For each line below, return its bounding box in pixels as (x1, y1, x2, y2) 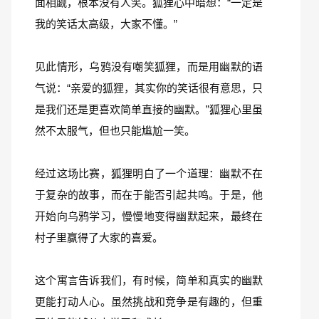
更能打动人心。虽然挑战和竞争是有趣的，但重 (35, 296, 263, 308)
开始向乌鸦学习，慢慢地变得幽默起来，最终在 (35, 210, 263, 222)
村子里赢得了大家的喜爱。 (35, 231, 163, 244)
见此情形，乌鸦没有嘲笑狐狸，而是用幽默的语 (35, 61, 263, 73)
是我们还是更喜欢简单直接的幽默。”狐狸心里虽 (35, 103, 263, 115)
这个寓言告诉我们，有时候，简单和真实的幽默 (35, 274, 263, 286)
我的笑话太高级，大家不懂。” (35, 18, 177, 30)
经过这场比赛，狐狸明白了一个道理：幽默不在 (35, 167, 263, 179)
